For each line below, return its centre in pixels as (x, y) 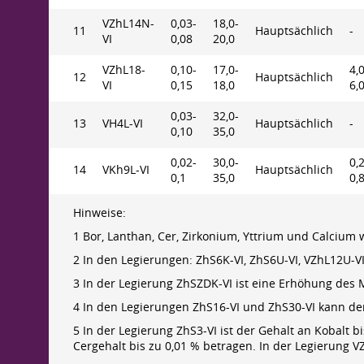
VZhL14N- (128, 24)
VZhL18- (124, 70)
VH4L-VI (123, 123)
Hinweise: (100, 213)
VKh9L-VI (126, 170)
